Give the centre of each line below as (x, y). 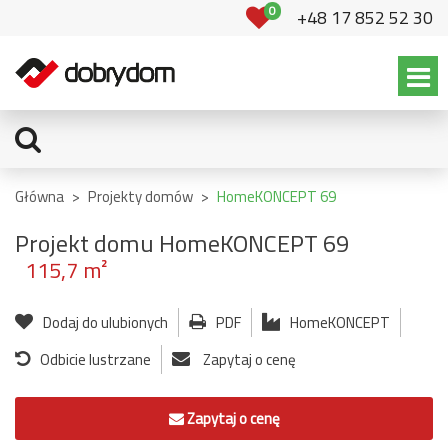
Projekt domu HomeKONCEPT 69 (182, 243)
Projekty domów (140, 196)
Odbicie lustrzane (95, 359)
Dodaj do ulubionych (105, 322)
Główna (39, 196)
